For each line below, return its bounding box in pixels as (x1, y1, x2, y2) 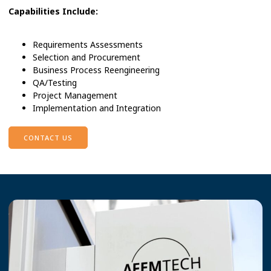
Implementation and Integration (33, 102, 161, 114)
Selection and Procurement (33, 51, 140, 64)
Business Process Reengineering (33, 64, 160, 76)
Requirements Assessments (33, 39, 143, 51)
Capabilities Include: (8, 5, 98, 17)
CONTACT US (24, 133, 73, 143)
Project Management (33, 90, 117, 102)
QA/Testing (33, 77, 77, 89)
